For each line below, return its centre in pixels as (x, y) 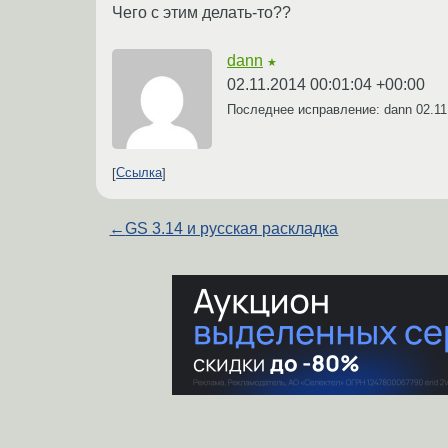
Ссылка (139, 173)
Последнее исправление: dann (321, 109)
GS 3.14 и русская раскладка (232, 228)
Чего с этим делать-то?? (201, 12)
